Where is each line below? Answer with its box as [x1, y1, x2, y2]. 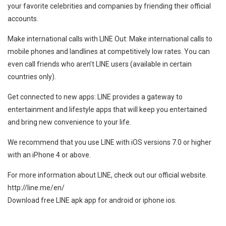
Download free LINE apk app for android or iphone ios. [8, 196, 177, 204]
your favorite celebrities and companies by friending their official [8, 2, 211, 10]
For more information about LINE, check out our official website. [8, 171, 207, 179]
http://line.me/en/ [8, 184, 65, 192]
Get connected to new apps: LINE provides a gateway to [8, 93, 183, 101]
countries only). [8, 73, 56, 81]
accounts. [8, 15, 38, 23]
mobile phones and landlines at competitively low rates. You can [8, 47, 210, 55]
